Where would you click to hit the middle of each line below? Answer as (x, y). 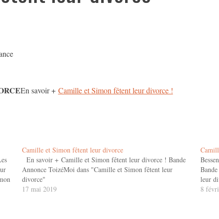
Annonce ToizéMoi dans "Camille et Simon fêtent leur (98, 169)
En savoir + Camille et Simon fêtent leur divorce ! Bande (104, 160)
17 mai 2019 (40, 189)
